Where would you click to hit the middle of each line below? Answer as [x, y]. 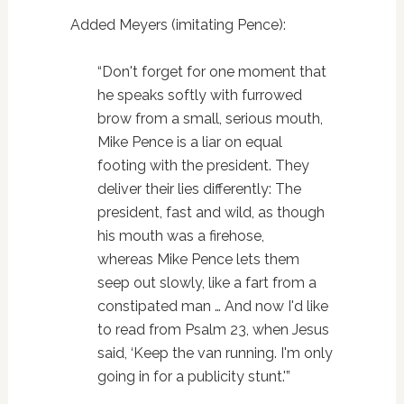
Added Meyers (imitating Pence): [178, 24]
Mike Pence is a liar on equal [189, 142]
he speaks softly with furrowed [199, 95]
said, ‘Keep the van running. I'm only [215, 353]
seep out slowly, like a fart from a [207, 282]
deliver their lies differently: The [199, 188]
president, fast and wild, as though [211, 212]
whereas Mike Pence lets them [198, 259]
